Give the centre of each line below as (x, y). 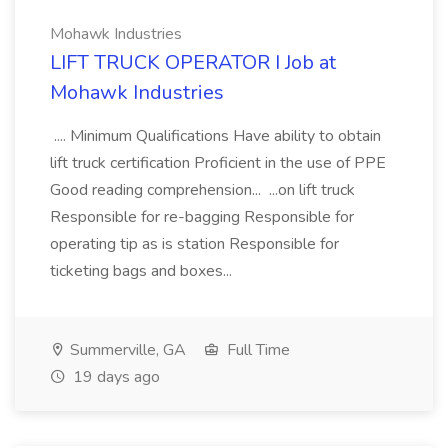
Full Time (256, 350)
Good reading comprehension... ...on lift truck (202, 190)
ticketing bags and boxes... (143, 271)
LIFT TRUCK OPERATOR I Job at (193, 62)
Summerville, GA (126, 350)
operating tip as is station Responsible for (194, 244)
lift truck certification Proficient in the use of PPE (218, 163)
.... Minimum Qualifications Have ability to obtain (215, 136)
